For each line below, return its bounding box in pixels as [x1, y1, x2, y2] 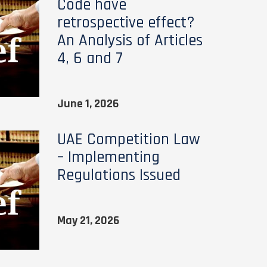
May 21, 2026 [57, 213, 119, 228]
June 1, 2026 [57, 96, 119, 111]
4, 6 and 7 [57, 48, 123, 69]
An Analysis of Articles [57, 30, 203, 51]
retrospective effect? [57, 13, 195, 33]
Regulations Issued [57, 165, 181, 185]
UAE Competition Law [57, 129, 200, 150]
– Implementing [57, 147, 160, 167]
